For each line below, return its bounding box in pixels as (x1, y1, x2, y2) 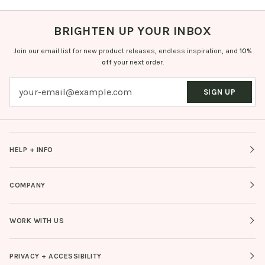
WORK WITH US (9, 216, 64, 225)
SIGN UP (203, 87, 236, 96)
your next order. (113, 57, 164, 66)
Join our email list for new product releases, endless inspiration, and (13, 46, 240, 55)
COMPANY (9, 180, 46, 189)
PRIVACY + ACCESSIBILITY (9, 251, 102, 260)
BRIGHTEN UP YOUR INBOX (54, 23, 211, 38)
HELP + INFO (9, 145, 53, 154)
